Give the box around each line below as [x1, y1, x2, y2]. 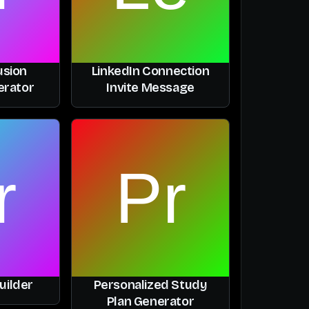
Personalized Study [93, 277, 208, 292]
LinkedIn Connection [91, 63, 210, 79]
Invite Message [106, 79, 195, 95]
